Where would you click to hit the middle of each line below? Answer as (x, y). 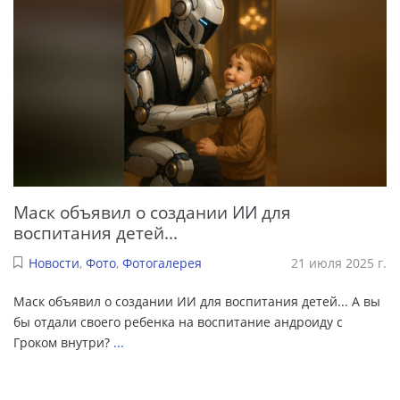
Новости (54, 263)
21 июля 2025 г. (339, 263)
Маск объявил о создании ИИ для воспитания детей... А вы (197, 302)
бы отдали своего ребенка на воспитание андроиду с (178, 322)
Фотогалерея (162, 263)
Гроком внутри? (63, 343)
